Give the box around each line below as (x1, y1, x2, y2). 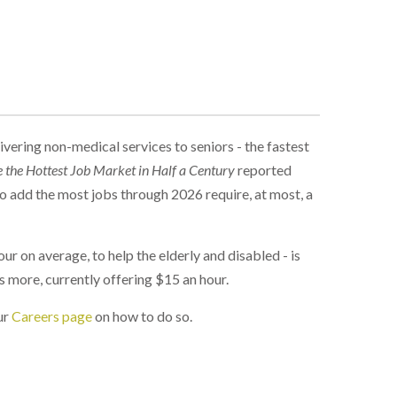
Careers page (12, 307, 92, 324)
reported (235, 161, 292, 178)
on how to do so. (92, 307, 192, 324)
